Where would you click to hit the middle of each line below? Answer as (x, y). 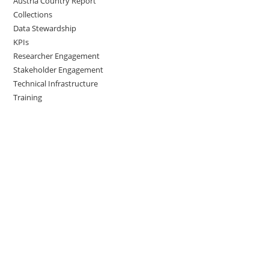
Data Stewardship (45, 28)
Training (28, 97)
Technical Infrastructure (56, 83)
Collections (33, 14)
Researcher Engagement (57, 56)
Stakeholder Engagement (59, 69)
